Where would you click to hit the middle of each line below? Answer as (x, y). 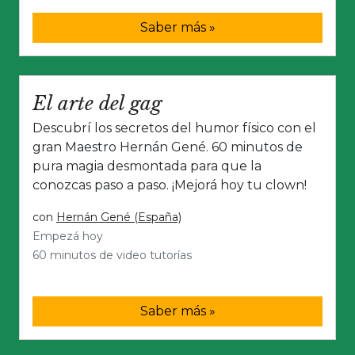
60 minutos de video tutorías (112, 256)
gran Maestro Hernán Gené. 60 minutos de (168, 147)
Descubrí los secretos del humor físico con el (174, 128)
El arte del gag (97, 104)
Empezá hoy (68, 237)
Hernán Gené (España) (119, 218)
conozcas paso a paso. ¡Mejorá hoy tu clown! (170, 185)
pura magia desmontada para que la (147, 166)
